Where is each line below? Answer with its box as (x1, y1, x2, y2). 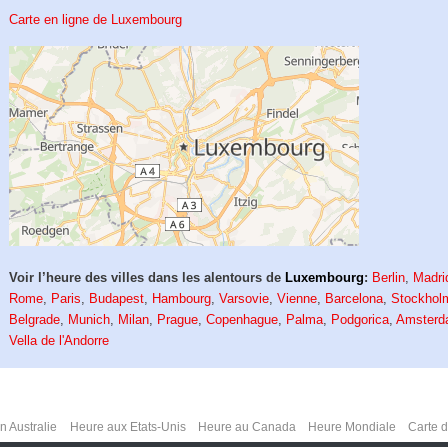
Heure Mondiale (308, 420, 396, 435)
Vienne (277, 291, 318, 307)
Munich (68, 312, 111, 328)
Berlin (372, 270, 406, 286)
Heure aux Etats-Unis (69, 420, 186, 435)
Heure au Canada (198, 420, 296, 435)
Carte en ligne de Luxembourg (9, 12, 183, 28)
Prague (157, 312, 199, 328)
